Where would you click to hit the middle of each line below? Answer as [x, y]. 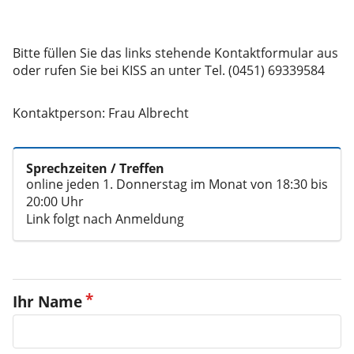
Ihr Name [47, 302]
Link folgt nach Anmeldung [105, 219]
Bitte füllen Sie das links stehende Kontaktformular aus [175, 53]
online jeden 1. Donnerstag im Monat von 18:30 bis [177, 185]
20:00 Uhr [55, 202]
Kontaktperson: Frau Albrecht [101, 113]
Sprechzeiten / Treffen [95, 169]
